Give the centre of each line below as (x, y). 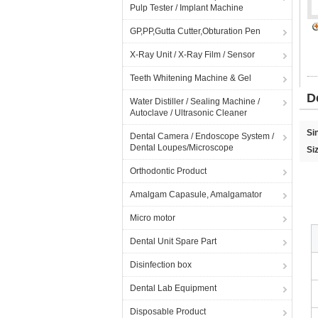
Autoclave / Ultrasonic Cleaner (188, 113)
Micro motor (153, 218)
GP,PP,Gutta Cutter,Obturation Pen (195, 31)
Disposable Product (168, 312)
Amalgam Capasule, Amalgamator (196, 194)
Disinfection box (161, 265)
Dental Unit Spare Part (173, 241)
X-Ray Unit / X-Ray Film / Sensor (192, 55)
